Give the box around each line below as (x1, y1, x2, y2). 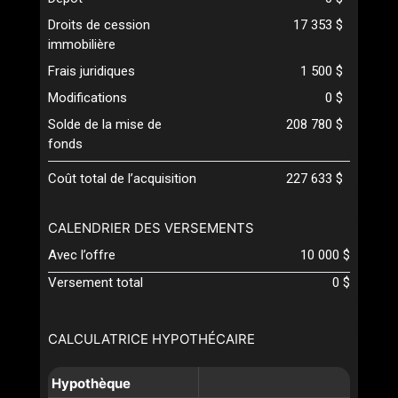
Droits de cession (48, 16, 150, 33)
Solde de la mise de (48, 115, 162, 132)
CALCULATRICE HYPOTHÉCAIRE (48, 330, 255, 347)
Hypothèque (52, 374, 131, 392)
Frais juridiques (48, 62, 135, 79)
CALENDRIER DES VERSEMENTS (48, 219, 254, 236)
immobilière (48, 36, 115, 52)
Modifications (48, 89, 127, 106)
